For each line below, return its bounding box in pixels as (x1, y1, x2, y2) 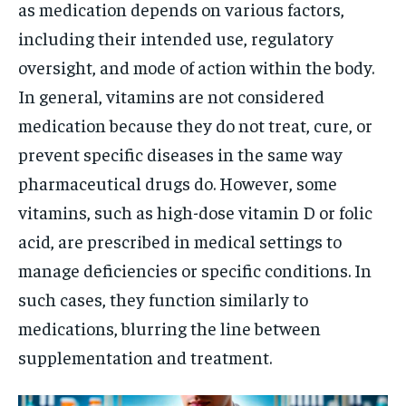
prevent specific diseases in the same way (18, 142, 343, 166)
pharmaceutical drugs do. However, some (18, 171, 337, 195)
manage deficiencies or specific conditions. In (18, 258, 372, 282)
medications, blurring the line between (18, 316, 321, 340)
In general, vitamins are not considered (18, 84, 324, 108)
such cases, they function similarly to (18, 287, 308, 311)
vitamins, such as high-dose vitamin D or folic (18, 200, 372, 224)
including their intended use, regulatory (18, 26, 333, 50)
